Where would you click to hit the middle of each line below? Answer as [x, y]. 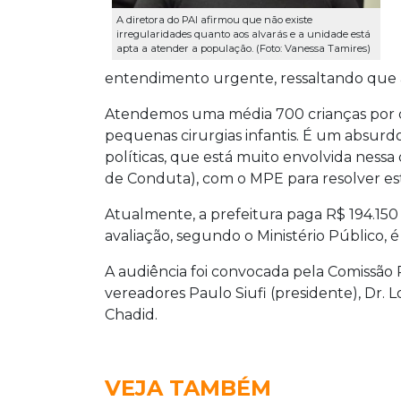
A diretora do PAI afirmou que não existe [214, 20]
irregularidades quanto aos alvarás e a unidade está [243, 34]
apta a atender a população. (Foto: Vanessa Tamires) [243, 49]
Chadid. [131, 315]
